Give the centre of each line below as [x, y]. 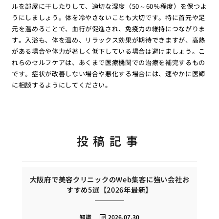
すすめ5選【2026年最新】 [109, 190]
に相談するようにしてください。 [62, 85]
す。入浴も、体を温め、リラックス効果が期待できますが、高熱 [109, 40]
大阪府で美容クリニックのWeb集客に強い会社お [109, 179]
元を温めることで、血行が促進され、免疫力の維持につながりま [109, 29]
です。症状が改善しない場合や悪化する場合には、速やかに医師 [109, 74]
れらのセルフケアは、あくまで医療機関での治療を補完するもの [109, 63]
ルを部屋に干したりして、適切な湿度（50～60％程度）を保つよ [109, 6]
